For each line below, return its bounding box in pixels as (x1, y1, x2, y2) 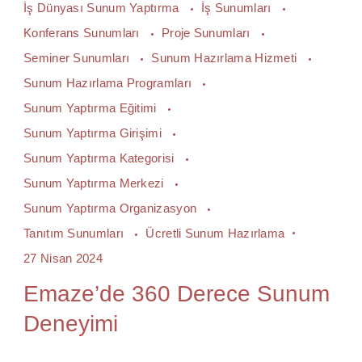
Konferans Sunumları (23, 26, 143, 40)
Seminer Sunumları (23, 51, 133, 65)
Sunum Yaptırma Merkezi (23, 176, 167, 190)
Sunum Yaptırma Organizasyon (23, 201, 200, 215)
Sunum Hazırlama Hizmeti (151, 51, 301, 65)
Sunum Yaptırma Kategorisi (23, 151, 178, 165)
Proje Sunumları (162, 26, 254, 40)
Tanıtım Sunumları (23, 226, 128, 240)
